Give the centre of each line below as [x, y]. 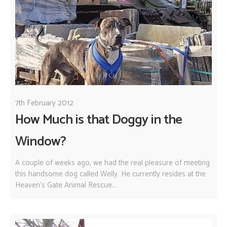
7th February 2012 [44, 103]
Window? [41, 141]
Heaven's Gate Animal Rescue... [66, 185]
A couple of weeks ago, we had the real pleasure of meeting [112, 163]
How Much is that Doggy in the [99, 120]
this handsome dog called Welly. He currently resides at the [110, 174]
